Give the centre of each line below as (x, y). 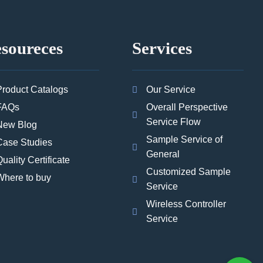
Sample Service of (184, 140)
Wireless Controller (186, 204)
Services (162, 48)
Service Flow (173, 122)
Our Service (171, 90)
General (163, 154)
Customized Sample (188, 172)
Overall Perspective (187, 107)
